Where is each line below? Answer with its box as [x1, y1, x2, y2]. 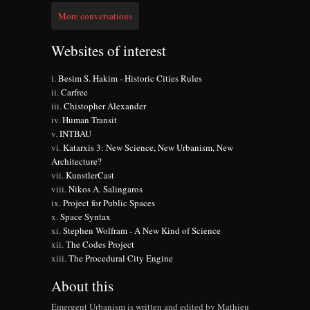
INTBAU [60, 127, 91, 140]
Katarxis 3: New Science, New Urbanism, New [63, 141, 233, 154]
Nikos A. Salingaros [69, 183, 143, 196]
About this [51, 276, 113, 296]
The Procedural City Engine [69, 252, 173, 265]
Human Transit [62, 113, 117, 127]
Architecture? [51, 155, 102, 168]
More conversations [58, 10, 132, 23]
